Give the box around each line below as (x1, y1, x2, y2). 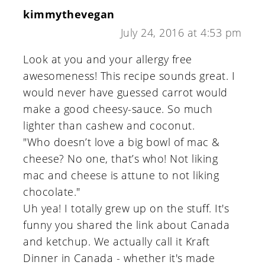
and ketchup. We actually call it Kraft (23, 234, 210, 249)
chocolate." (23, 185, 80, 199)
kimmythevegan (23, 7, 115, 22)
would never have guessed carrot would (23, 85, 228, 100)
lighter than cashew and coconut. (23, 118, 195, 133)
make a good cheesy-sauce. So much (23, 102, 213, 117)
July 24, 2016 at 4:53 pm (120, 25, 242, 40)
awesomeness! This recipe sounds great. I (23, 69, 235, 83)
